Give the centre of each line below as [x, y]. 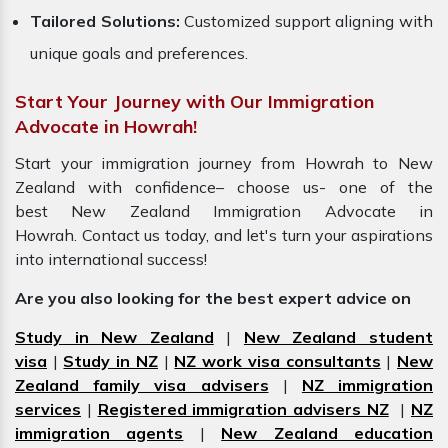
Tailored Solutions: [105, 21]
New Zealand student [338, 337]
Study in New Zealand [114, 337]
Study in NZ [110, 361]
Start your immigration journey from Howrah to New [224, 163]
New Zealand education [327, 433]
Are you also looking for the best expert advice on [215, 298]
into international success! [111, 259]
